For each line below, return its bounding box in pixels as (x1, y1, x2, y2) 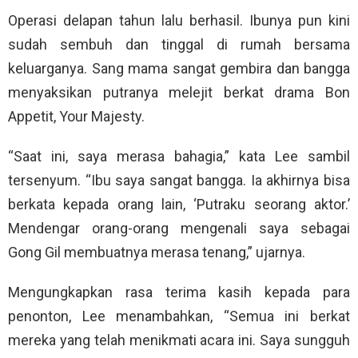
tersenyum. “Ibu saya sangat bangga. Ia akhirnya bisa (8, 172, 350, 189)
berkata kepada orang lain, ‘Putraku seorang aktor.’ (8, 196, 350, 213)
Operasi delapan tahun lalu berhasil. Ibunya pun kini (8, 12, 350, 30)
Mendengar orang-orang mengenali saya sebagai (8, 220, 350, 237)
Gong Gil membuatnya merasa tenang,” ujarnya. (8, 244, 305, 261)
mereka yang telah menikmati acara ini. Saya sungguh (8, 332, 350, 349)
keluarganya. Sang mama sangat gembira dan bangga (8, 60, 350, 78)
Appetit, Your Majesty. (8, 108, 145, 125)
